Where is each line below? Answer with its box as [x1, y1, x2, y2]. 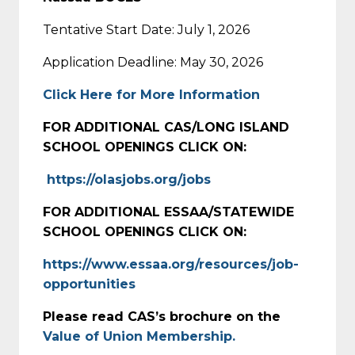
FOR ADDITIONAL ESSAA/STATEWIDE [43, 204, 294, 219]
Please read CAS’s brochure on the [43, 308, 281, 324]
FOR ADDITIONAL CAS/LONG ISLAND [43, 119, 289, 135]
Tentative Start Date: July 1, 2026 [43, 21, 250, 37]
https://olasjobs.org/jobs [47, 171, 211, 187]
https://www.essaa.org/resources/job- [43, 256, 299, 272]
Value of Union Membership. [43, 328, 235, 344]
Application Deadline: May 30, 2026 [43, 54, 263, 70]
